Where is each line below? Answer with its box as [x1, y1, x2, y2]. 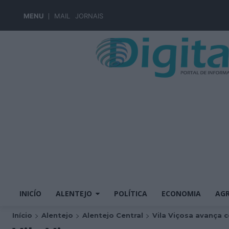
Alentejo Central [82, 211, 143, 219]
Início [12, 211, 32, 219]
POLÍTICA [114, 189, 147, 198]
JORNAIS [75, 12, 103, 20]
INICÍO [19, 189, 41, 198]
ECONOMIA [162, 189, 201, 198]
